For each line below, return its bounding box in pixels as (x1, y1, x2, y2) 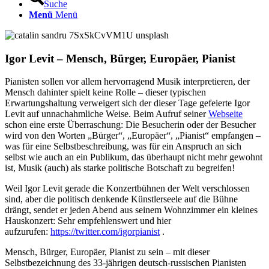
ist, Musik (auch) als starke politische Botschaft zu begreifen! (5, 163, 235, 174)
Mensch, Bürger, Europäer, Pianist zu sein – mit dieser (5, 247, 210, 258)
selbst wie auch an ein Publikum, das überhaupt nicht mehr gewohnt (5, 152, 262, 163)
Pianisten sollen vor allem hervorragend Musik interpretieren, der (5, 76, 250, 87)
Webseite (208, 109, 243, 119)
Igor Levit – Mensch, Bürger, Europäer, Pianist (5, 52, 235, 65)
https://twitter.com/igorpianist (50, 226, 160, 237)
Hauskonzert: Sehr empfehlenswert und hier (5, 216, 171, 226)
